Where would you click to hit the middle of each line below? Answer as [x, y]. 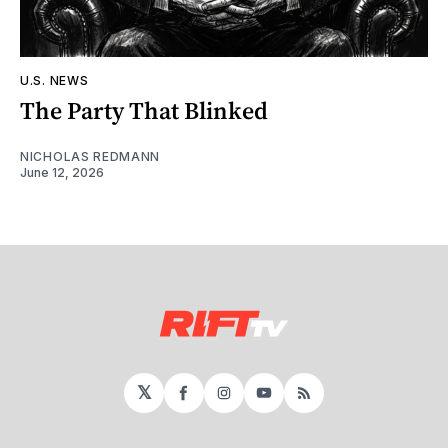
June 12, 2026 [62, 173]
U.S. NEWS [54, 81]
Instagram [268, 401]
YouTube [301, 401]
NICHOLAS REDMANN [90, 157]
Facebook [225, 401]
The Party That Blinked [144, 111]
